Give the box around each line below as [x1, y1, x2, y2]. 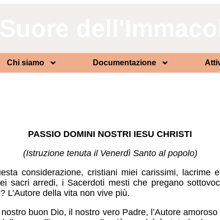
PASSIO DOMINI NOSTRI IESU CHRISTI [28, 129, 192, 139]
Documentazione [93, 58, 157, 67]
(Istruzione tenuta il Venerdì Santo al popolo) [23, 148, 197, 158]
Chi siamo [7, 58, 45, 67]
